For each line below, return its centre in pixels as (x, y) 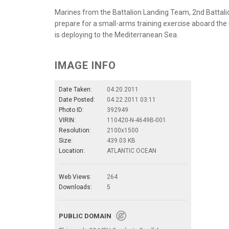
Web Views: (75, 177)
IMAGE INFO (85, 66)
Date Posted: (77, 100)
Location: (72, 151)
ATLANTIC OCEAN (132, 151)
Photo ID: (71, 110)
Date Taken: (75, 90)
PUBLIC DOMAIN (87, 216)
